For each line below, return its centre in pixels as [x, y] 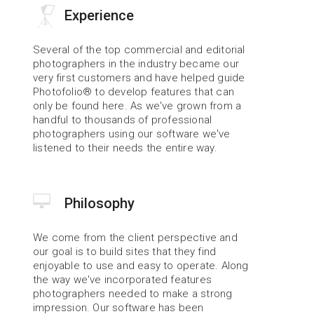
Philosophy [100, 203]
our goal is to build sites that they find [125, 252]
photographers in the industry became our [136, 64]
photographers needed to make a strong [133, 294]
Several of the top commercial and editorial [139, 50]
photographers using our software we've [132, 134]
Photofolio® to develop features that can [134, 92]
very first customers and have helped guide [139, 78]
